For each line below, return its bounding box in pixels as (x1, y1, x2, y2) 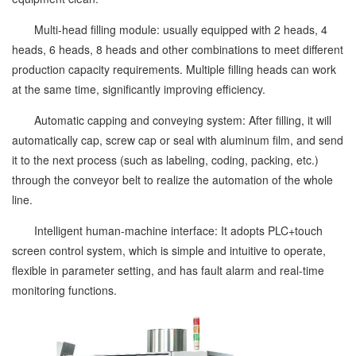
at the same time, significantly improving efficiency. (12, 80, 265, 97)
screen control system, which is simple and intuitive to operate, (12, 242, 326, 258)
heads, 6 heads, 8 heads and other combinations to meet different (12, 41, 343, 57)
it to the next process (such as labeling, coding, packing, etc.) (12, 151, 319, 168)
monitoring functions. (12, 281, 117, 298)
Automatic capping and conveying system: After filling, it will (12, 111, 331, 128)
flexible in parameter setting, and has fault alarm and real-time (12, 261, 324, 278)
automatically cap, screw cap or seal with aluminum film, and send (12, 131, 343, 148)
